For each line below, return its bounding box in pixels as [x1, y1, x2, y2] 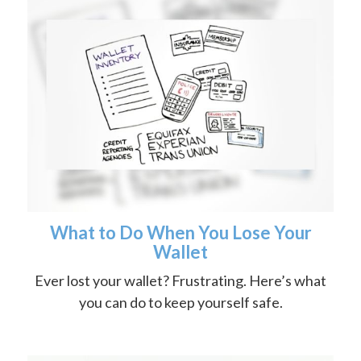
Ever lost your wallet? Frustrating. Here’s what [35, 272, 326, 290]
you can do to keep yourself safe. [78, 293, 283, 312]
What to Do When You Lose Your [49, 222, 312, 244]
